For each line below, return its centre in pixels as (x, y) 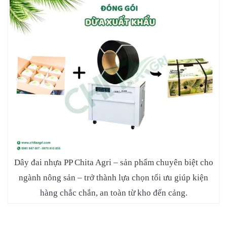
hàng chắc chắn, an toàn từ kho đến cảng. (113, 193)
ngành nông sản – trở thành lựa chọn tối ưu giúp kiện (113, 177)
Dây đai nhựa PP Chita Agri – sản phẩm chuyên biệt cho (113, 162)
